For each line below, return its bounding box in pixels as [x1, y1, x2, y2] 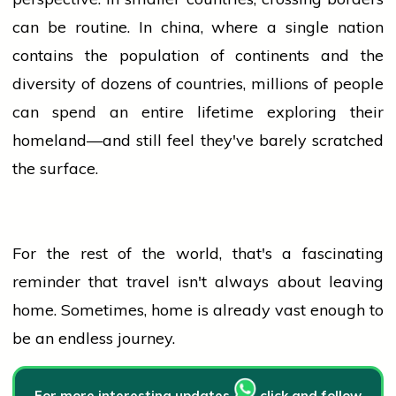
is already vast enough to [193, 300, 384, 321]
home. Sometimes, [12, 300, 151, 321]
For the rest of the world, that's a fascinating [12, 243, 384, 264]
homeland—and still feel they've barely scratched [12, 130, 384, 151]
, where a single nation [200, 17, 384, 38]
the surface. [12, 158, 98, 179]
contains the [12, 45, 119, 66]
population [118, 45, 199, 66]
